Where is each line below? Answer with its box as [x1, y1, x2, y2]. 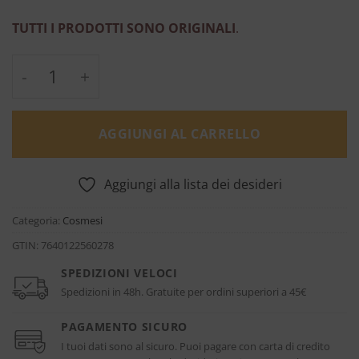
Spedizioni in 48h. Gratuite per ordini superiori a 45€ [61, 284, 306, 300]
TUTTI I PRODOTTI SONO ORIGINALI [12, 18, 236, 37]
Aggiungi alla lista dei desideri [104, 175, 282, 193]
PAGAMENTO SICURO [61, 318, 188, 334]
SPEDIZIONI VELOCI [61, 264, 178, 280]
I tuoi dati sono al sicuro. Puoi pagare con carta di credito [61, 338, 330, 353]
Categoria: [12, 212, 63, 228]
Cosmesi [63, 212, 103, 228]
